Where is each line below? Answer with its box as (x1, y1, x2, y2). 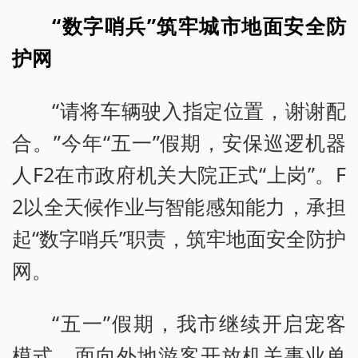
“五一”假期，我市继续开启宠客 (52, 309, 346, 337)
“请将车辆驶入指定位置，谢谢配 (52, 97, 346, 125)
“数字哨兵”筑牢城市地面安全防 (52, 12, 346, 40)
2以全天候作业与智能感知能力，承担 (12, 193, 346, 221)
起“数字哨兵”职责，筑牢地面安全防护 (12, 225, 346, 253)
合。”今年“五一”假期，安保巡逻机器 (12, 129, 346, 157)
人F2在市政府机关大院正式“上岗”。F (12, 161, 346, 189)
